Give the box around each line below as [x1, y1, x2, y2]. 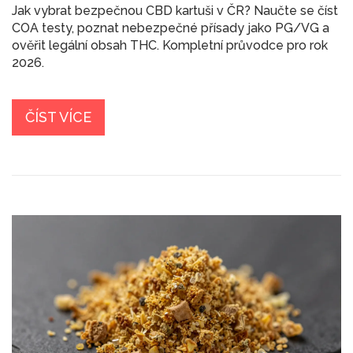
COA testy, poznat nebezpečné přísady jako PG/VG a [12, 20, 329, 36]
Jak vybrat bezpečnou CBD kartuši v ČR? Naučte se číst [12, 3, 338, 19]
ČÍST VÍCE [25, 109, 91, 126]
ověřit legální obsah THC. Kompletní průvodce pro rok [12, 38, 328, 54]
